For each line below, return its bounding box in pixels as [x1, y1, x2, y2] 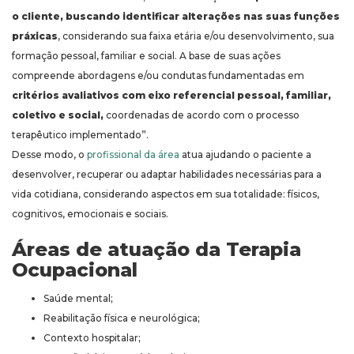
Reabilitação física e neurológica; [43, 312, 200, 325]
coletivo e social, [12, 109, 104, 122]
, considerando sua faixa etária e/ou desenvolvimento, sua [58, 30, 334, 43]
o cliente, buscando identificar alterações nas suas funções [12, 10, 340, 23]
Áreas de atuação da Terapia [12, 238, 301, 262]
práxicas [12, 30, 58, 43]
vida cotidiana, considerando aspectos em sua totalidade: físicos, [12, 188, 319, 201]
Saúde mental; [43, 292, 113, 305]
